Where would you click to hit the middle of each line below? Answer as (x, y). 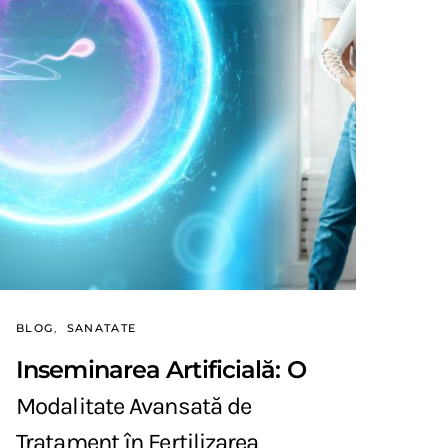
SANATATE (101, 328)
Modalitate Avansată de (134, 406)
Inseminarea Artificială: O (161, 369)
